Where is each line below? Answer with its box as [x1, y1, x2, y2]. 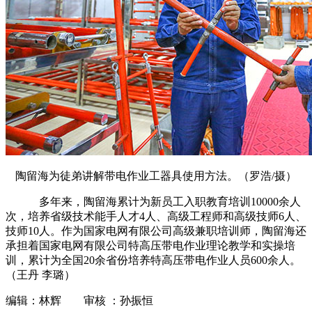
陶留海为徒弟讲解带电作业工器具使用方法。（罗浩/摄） [15, 170, 297, 182]
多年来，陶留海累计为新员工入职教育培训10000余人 [6, 196, 301, 208]
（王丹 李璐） [6, 269, 75, 281]
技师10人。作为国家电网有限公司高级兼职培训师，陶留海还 [6, 225, 306, 237]
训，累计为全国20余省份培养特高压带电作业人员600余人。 [6, 254, 301, 267]
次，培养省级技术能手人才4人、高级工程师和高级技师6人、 [6, 210, 306, 223]
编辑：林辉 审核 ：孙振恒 [6, 295, 153, 307]
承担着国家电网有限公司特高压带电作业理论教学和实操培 [6, 240, 295, 252]
